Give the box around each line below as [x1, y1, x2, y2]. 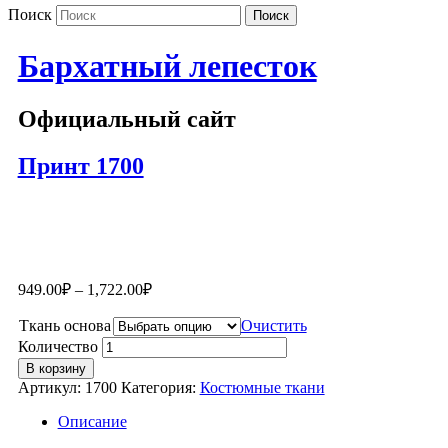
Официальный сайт [17, 106, 236, 133]
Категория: [120, 379, 200, 397]
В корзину [25, 361, 86, 377]
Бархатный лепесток [17, 47, 317, 84]
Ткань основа [18, 317, 111, 335]
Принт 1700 [17, 153, 144, 180]
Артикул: [17, 379, 85, 397]
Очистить [240, 317, 307, 335]
